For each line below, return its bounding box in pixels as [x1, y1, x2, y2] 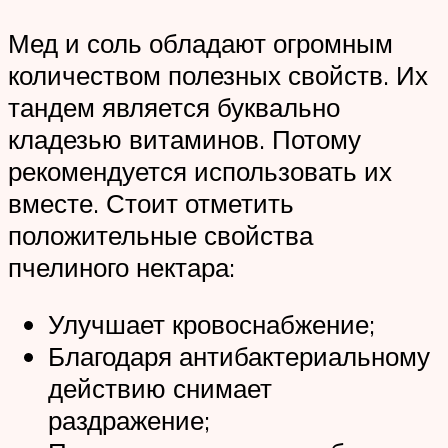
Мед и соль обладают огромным [8, 26, 393, 59]
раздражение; [48, 404, 210, 437]
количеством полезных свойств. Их [8, 58, 428, 91]
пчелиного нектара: [8, 250, 235, 283]
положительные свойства [8, 218, 313, 251]
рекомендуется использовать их [8, 154, 392, 187]
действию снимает [48, 372, 272, 405]
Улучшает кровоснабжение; [48, 308, 375, 341]
